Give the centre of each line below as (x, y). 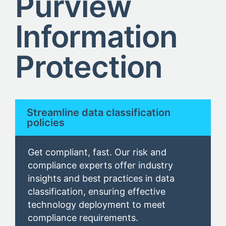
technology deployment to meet (97, 205)
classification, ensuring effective (97, 192)
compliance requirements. (83, 218)
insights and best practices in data (101, 179)
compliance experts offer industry (100, 165)
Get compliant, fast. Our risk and (97, 152)
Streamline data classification (99, 113)
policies (46, 123)
